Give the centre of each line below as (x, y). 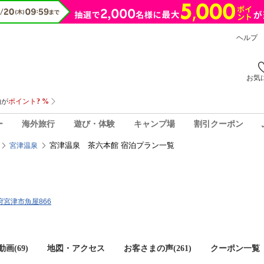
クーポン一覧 (235, 248)
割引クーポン (218, 124)
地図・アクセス (76, 248)
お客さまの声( (150, 248)
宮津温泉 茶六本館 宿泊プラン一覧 (112, 145)
